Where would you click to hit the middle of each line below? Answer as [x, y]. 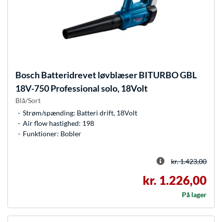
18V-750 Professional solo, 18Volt [82, 88]
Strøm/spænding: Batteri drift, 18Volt [80, 113]
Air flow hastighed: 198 [58, 123]
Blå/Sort [28, 101]
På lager [194, 195]
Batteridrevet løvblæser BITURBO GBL [118, 75]
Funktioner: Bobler [52, 134]
